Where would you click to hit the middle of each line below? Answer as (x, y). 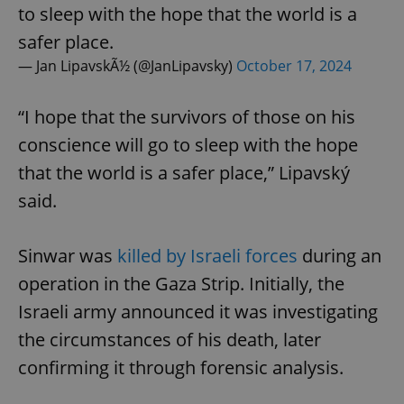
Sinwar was (65, 255)
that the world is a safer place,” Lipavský (184, 172)
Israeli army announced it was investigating (198, 311)
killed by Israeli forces (205, 255)
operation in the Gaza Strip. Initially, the (181, 283)
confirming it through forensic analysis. (181, 367)
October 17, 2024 (294, 65)
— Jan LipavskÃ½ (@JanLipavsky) (127, 65)
